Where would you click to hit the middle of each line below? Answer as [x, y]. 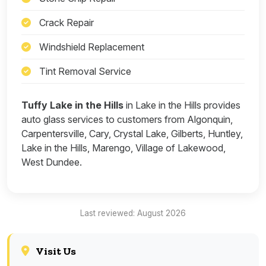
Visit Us [55, 251]
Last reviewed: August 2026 [133, 213]
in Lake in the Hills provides [182, 105]
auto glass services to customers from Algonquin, [127, 119]
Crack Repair [65, 22]
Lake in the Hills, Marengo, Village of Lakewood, [123, 148]
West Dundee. [52, 162]
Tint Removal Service [84, 71]
